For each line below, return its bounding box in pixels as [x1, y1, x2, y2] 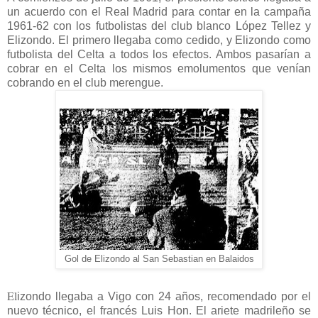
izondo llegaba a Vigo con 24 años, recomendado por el [17, 290, 311, 303]
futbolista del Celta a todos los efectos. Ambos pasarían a [7, 48, 311, 61]
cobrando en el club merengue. [7, 77, 163, 89]
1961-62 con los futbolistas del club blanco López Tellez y [7, 20, 311, 33]
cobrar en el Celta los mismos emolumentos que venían [7, 62, 311, 75]
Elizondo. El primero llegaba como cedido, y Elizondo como [7, 34, 311, 47]
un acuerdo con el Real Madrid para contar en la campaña [7, 6, 311, 18]
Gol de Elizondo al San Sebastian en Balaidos [64, 254, 254, 265]
